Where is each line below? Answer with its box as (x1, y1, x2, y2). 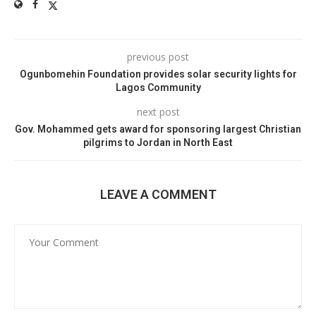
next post (136, 105, 180, 119)
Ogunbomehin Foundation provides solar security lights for (19, 68, 297, 80)
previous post (127, 50, 189, 64)
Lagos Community (115, 82, 201, 94)
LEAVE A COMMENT (99, 187, 217, 202)
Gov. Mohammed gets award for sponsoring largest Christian (15, 123, 301, 135)
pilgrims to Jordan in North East (83, 137, 233, 149)
